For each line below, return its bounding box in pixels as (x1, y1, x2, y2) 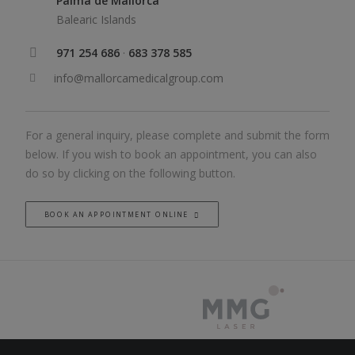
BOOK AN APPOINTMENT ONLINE (44, 209, 189, 219)
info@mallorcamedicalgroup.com (54, 71, 223, 86)
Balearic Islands (56, 12, 136, 27)
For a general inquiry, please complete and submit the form (25, 128, 330, 143)
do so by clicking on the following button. (25, 166, 235, 181)
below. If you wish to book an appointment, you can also (25, 147, 317, 162)
